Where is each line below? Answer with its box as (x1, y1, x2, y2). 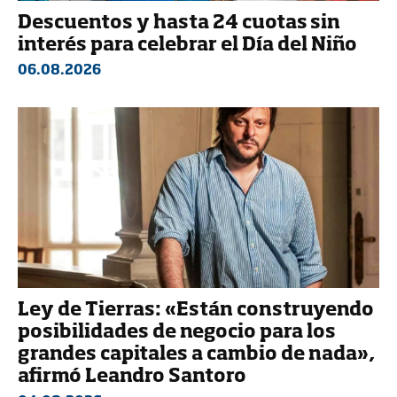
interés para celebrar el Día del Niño (18, 36, 357, 56)
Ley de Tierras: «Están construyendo (18, 301, 374, 321)
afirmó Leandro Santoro (18, 368, 246, 387)
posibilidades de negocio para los (18, 323, 336, 343)
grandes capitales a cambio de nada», (18, 346, 375, 365)
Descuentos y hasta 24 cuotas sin (18, 14, 340, 34)
